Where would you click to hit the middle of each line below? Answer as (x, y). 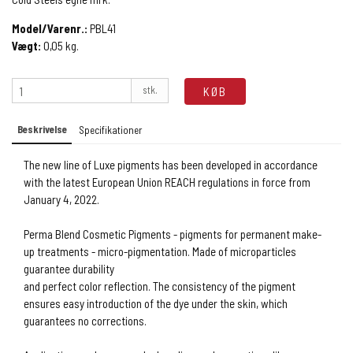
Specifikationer (110, 130)
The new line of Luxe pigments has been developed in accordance (171, 164)
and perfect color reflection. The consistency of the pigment (160, 286)
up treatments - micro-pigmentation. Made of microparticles (160, 251)
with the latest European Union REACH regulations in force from (167, 182)
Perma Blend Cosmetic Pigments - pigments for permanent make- (173, 234)
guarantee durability (69, 268)
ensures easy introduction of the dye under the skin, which (156, 303)
